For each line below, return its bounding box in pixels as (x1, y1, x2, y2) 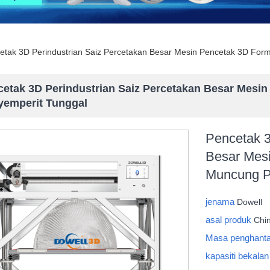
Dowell (237, 197, 263, 207)
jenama (206, 196, 237, 207)
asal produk (206, 215, 254, 225)
